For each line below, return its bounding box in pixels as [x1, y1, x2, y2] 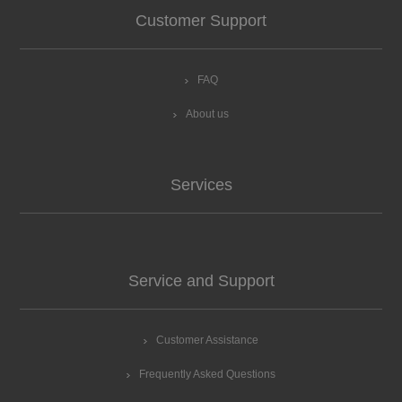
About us [186, 108, 229, 121]
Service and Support [127, 272, 275, 291]
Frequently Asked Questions [139, 368, 275, 381]
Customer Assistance [156, 334, 258, 347]
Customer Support [135, 12, 267, 31]
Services [170, 176, 232, 195]
